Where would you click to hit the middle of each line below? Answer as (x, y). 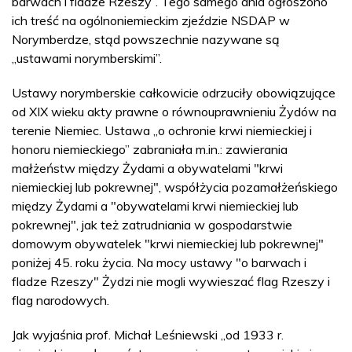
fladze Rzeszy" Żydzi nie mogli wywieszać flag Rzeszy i (171, 281)
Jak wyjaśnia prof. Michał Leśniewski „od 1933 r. (148, 334)
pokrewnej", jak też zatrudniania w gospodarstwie (152, 224)
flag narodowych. (62, 300)
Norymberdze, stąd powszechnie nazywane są (146, 39)
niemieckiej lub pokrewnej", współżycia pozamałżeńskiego (175, 187)
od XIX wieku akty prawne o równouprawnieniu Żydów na (174, 111)
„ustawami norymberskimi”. (87, 58)
